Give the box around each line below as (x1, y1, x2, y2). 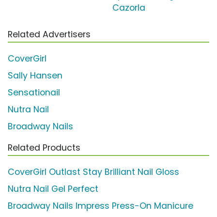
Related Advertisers (8, 29, 91, 41)
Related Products (8, 142, 80, 154)
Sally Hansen (8, 70, 62, 82)
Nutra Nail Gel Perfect (8, 183, 98, 195)
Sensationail (8, 87, 60, 99)
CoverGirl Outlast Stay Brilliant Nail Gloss (8, 166, 179, 178)
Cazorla (112, 2, 145, 14)
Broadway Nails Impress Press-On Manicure (8, 200, 193, 212)
